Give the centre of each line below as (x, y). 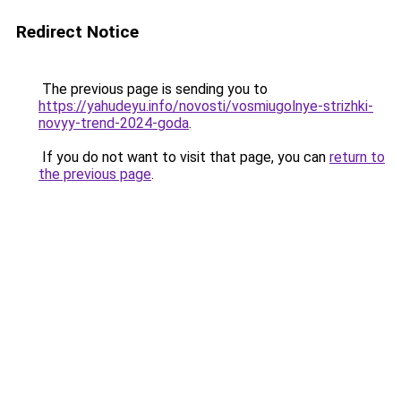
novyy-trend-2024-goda (114, 123)
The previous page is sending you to (153, 89)
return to (357, 157)
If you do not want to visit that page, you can (184, 157)
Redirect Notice (77, 32)
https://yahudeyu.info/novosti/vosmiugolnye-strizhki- (206, 106)
